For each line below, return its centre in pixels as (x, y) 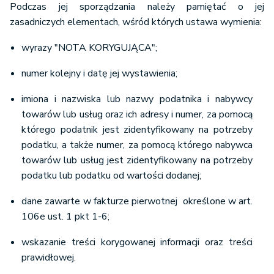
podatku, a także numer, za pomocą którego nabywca (137, 145)
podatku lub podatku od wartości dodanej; (111, 176)
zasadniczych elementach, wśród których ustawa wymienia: (136, 22)
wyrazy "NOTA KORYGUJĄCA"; (89, 48)
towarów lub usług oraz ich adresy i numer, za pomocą (137, 114)
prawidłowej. (49, 257)
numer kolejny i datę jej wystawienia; (99, 73)
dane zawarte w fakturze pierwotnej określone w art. (137, 201)
